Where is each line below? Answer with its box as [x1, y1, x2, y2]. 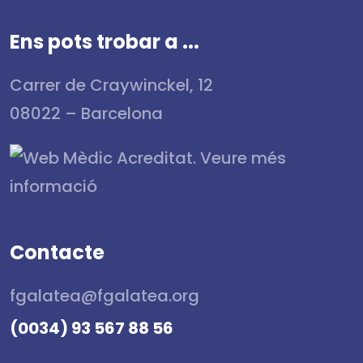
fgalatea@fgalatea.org [10, 284, 199, 307]
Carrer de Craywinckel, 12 [10, 73, 213, 96]
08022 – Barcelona [10, 101, 163, 125]
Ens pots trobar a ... [10, 28, 199, 55]
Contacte [10, 238, 105, 266]
